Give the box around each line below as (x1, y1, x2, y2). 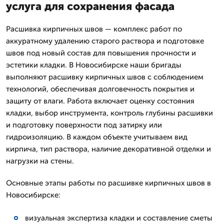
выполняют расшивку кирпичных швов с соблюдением (6, 72, 203, 81)
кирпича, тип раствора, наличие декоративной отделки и (6, 144, 211, 153)
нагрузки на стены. (6, 156, 74, 165)
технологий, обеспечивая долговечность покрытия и (6, 84, 194, 93)
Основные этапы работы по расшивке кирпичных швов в (6, 178, 211, 187)
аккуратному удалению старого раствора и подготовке (6, 36, 204, 45)
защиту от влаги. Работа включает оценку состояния (6, 96, 194, 105)
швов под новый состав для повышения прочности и (6, 48, 196, 57)
